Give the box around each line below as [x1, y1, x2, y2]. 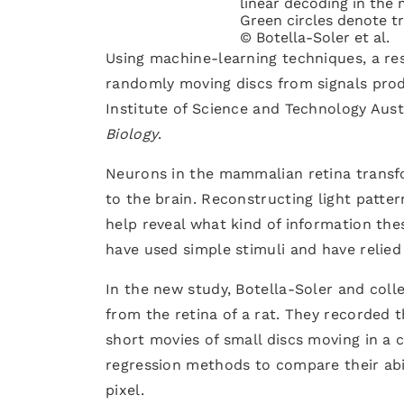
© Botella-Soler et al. [239, 29, 390, 46]
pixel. [106, 381, 144, 399]
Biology [106, 125, 159, 142]
